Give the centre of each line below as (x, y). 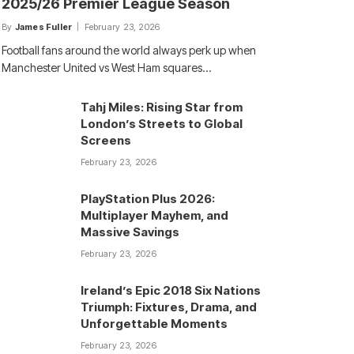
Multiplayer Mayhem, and (154, 215)
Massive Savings (131, 232)
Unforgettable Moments (154, 324)
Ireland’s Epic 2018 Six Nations (171, 290)
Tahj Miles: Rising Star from (162, 107)
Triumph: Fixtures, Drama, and (169, 307)
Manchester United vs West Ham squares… (106, 68)
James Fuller (43, 27)
